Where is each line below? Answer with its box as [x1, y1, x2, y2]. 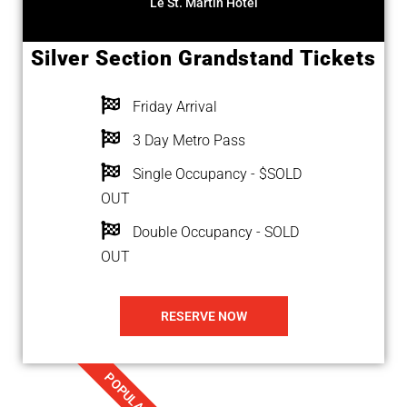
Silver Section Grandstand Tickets [31, 46, 376, 72]
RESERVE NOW [160, 309, 247, 324]
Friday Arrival [132, 98, 217, 116]
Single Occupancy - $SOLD [132, 165, 302, 184]
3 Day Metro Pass [132, 132, 245, 150]
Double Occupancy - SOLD [132, 223, 299, 242]
